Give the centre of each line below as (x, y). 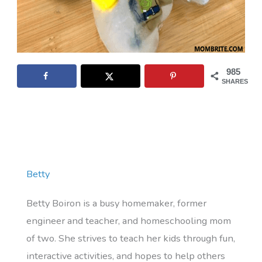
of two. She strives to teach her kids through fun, (131, 239)
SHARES (235, 81)
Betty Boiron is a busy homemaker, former (117, 204)
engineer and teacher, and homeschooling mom (129, 221)
